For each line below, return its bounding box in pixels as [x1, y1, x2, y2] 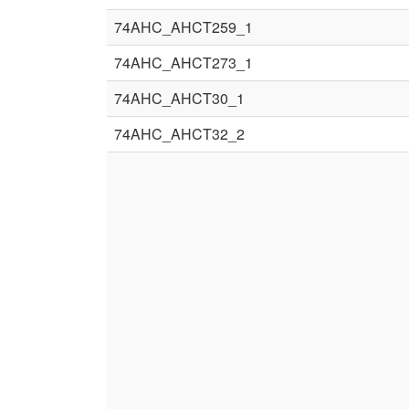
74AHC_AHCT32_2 [114, 123, 245, 144]
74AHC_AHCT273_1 [114, 52, 253, 73]
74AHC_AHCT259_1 [114, 16, 253, 37]
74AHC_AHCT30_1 [114, 88, 245, 109]
